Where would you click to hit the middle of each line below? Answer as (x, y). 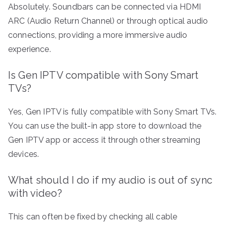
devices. (24, 154)
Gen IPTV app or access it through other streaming (104, 140)
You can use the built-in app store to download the (105, 126)
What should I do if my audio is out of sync (110, 180)
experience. (30, 49)
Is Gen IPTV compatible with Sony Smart (103, 75)
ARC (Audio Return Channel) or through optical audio (108, 21)
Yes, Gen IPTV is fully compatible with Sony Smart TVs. (112, 112)
